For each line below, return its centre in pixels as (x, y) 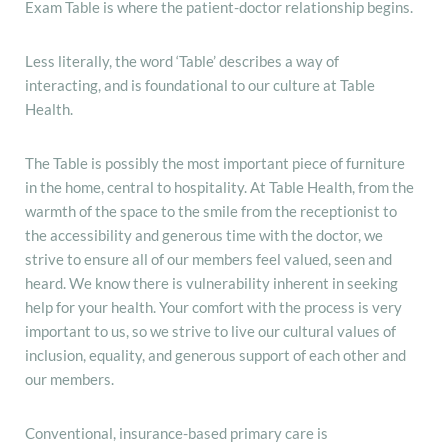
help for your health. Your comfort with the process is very (213, 306)
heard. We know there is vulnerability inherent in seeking (211, 282)
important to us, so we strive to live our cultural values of (210, 330)
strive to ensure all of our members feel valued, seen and (208, 258)
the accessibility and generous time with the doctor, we (204, 234)
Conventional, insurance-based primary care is (176, 432)
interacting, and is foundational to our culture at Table (200, 84)
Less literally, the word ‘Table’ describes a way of (182, 60)
